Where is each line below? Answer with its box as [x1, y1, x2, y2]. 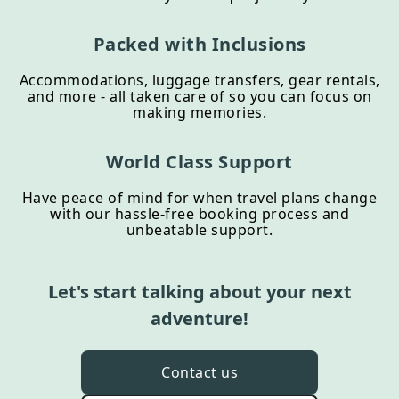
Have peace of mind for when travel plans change [21, 188, 378, 208]
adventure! [151, 306, 248, 330]
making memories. [133, 102, 266, 122]
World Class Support [106, 150, 293, 174]
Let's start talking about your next [47, 280, 352, 304]
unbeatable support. [126, 220, 273, 240]
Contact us [161, 362, 238, 382]
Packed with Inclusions [93, 32, 306, 56]
